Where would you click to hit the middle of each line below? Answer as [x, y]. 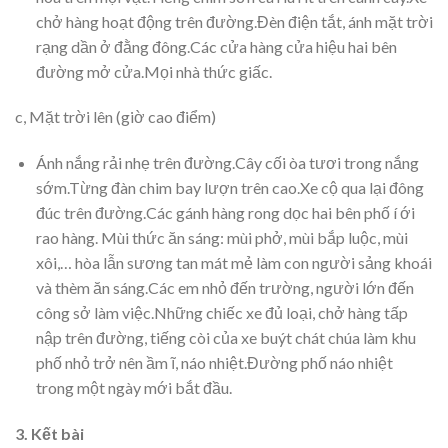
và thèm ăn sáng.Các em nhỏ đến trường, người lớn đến [224, 288]
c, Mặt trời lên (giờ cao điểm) [115, 117]
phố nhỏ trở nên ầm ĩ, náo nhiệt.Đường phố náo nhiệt [214, 363]
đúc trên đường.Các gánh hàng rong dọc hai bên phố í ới [225, 213]
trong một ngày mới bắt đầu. [133, 388]
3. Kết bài [49, 433]
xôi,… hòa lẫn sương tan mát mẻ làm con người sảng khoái [233, 263]
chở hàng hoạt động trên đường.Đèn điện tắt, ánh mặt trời [234, 21]
